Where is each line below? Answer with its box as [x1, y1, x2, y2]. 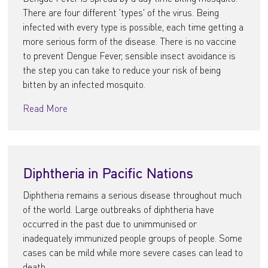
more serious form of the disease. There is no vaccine [23, 35, 237, 47]
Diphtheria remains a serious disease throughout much [23, 188, 242, 201]
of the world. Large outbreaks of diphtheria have [23, 203, 215, 215]
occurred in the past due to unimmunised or [23, 217, 197, 230]
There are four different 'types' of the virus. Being [23, 6, 220, 19]
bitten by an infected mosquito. [23, 78, 146, 90]
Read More [23, 102, 68, 114]
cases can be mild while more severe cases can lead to [23, 246, 243, 258]
